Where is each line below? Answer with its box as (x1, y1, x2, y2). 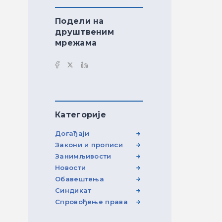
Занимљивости (55, 152, 111, 160)
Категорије (55, 110, 106, 119)
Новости (55, 164, 86, 171)
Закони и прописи (55, 141, 123, 149)
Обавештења (55, 175, 104, 183)
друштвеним (55, 27, 114, 37)
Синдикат (55, 186, 92, 194)
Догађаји (55, 129, 90, 137)
